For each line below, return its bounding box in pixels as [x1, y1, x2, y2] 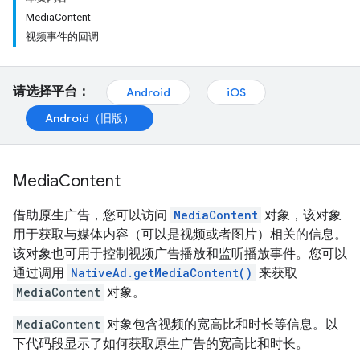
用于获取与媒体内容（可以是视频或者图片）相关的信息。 [13, 227, 347, 242]
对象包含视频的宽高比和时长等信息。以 [104, 317, 338, 332]
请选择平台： [13, 84, 90, 100]
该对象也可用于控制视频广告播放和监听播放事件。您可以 [13, 246, 347, 261]
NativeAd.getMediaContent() [71, 265, 252, 280]
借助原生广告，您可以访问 [13, 207, 170, 223]
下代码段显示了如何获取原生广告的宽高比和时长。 [13, 336, 309, 351]
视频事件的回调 [26, 31, 99, 43]
